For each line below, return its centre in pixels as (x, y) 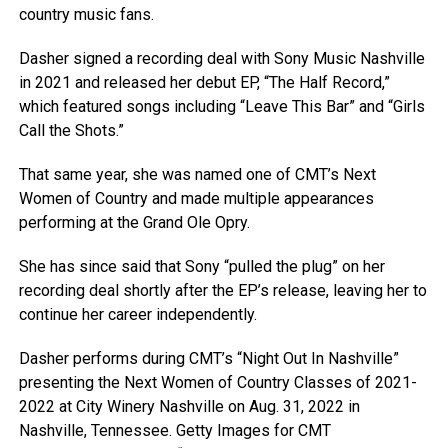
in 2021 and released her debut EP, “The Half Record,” (204, 83)
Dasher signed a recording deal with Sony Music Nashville (221, 59)
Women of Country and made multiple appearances (196, 199)
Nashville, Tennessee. (97, 431)
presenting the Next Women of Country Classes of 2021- (217, 383)
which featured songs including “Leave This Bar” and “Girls (221, 107)
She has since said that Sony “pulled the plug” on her (201, 267)
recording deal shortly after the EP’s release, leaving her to (222, 291)
